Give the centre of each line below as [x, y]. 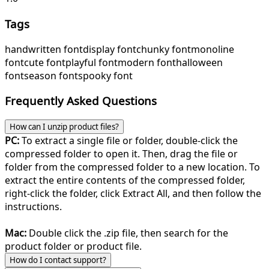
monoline [213, 49]
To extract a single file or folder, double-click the [128, 141]
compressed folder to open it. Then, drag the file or [121, 154]
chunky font [164, 49]
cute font [45, 62]
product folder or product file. [73, 246]
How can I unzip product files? [64, 127]
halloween [199, 62]
